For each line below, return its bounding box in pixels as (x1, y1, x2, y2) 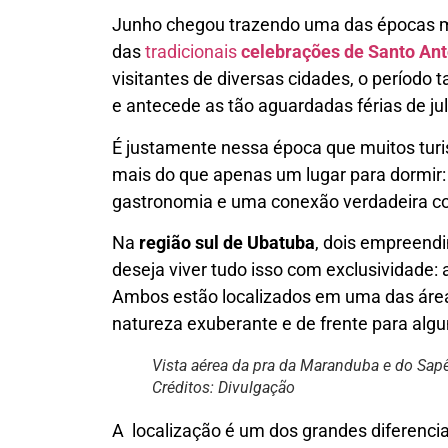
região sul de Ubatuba (139, 232, 315, 254)
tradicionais (145, 41, 241, 63)
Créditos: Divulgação (152, 378, 295, 398)
